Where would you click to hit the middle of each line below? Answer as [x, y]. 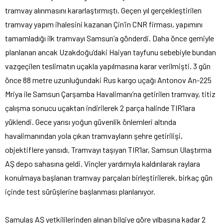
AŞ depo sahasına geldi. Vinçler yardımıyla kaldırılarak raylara [103, 163]
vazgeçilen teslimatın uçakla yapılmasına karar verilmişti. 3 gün [108, 66]
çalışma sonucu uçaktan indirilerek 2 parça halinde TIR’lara [100, 108]
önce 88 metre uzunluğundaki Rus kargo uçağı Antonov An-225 [108, 80]
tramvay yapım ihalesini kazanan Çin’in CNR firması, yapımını [104, 24]
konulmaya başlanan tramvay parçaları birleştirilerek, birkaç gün [109, 177]
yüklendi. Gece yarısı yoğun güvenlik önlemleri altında [91, 121]
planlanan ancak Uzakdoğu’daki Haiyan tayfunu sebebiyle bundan [111, 52]
